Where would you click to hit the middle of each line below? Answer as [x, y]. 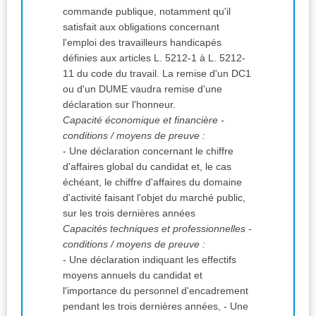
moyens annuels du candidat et [133, 275]
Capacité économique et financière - [144, 120]
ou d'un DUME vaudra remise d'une [142, 89]
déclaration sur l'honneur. [119, 105]
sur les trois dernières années [129, 213]
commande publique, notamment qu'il [147, 12]
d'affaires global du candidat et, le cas [147, 167]
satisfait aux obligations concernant [141, 27]
